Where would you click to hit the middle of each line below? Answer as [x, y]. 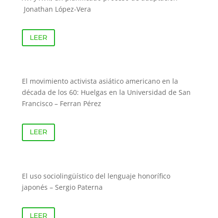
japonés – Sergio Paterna [62, 187]
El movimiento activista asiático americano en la [100, 81]
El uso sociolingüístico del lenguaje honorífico [96, 176]
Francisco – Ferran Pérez [61, 104]
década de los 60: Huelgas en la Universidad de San [106, 92]
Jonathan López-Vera [56, 9]
